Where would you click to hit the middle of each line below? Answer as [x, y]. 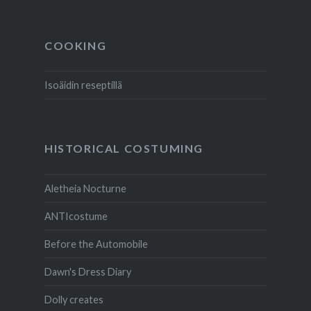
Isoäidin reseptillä [83, 85]
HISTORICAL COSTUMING [124, 149]
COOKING [75, 45]
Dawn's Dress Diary [87, 272]
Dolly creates [74, 300]
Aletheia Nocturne [85, 189]
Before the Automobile [96, 244]
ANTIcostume [76, 217]
